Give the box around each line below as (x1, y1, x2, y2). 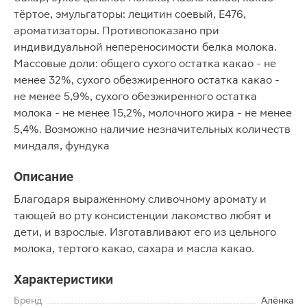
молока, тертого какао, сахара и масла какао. (14, 242, 254, 255)
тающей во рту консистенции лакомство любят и (14, 209, 271, 222)
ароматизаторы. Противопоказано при (14, 24, 219, 37)
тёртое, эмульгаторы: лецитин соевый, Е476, (14, 8, 246, 21)
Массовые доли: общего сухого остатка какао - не (14, 57, 276, 70)
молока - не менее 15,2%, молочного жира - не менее (14, 106, 292, 119)
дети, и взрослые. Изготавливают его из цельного (14, 225, 276, 238)
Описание (14, 169, 73, 184)
